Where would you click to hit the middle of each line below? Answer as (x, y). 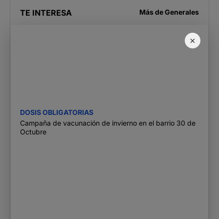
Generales (182, 12)
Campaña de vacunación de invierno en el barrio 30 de (108, 123)
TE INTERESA (46, 12)
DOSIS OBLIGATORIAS (57, 112)
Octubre (33, 131)
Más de (152, 12)
